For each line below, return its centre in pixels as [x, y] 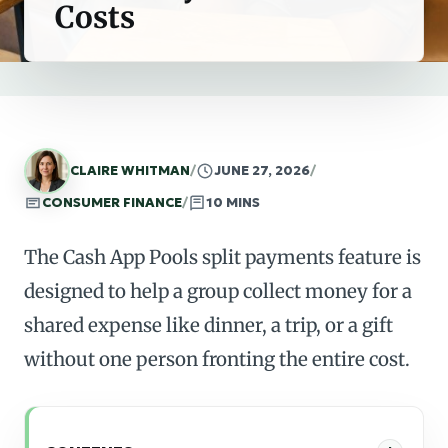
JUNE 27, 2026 [262, 170]
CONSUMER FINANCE [112, 202]
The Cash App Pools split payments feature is [222, 257]
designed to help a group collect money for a [218, 291]
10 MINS [233, 202]
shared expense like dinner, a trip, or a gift [208, 325]
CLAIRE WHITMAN [130, 170]
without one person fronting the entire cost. [217, 359]
